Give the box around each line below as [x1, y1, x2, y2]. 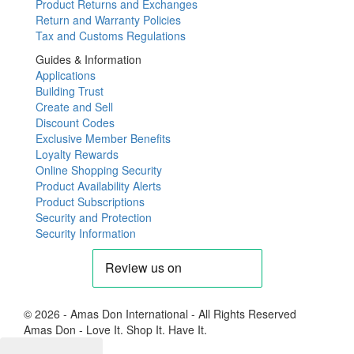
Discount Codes [36, 114, 115, 130]
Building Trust [36, 82, 104, 99]
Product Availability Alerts [36, 177, 161, 194]
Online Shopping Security [36, 161, 162, 178]
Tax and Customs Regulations [36, 27, 186, 43]
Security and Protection [36, 209, 152, 225]
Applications [36, 66, 96, 83]
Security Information [36, 224, 136, 241]
